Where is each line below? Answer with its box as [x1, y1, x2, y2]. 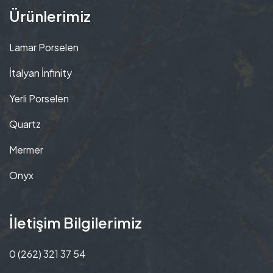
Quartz [9, 118, 41, 131]
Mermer [9, 143, 43, 157]
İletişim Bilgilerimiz [9, 213, 142, 232]
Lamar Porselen [9, 41, 79, 54]
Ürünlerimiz [9, 7, 91, 26]
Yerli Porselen [9, 92, 69, 105]
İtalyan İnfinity [9, 66, 72, 80]
